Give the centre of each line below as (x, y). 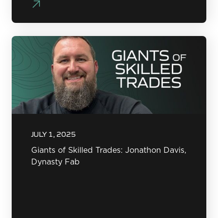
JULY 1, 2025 (54, 134)
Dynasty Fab (55, 162)
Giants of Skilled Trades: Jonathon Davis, (109, 150)
